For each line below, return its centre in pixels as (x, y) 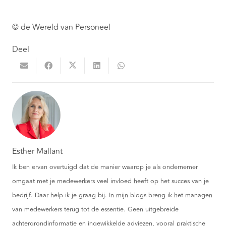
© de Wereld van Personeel (61, 27)
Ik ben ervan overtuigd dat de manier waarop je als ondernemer (105, 167)
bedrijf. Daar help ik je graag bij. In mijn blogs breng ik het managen (112, 195)
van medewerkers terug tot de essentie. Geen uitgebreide (95, 209)
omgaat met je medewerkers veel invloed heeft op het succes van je (110, 181)
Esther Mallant (37, 151)
